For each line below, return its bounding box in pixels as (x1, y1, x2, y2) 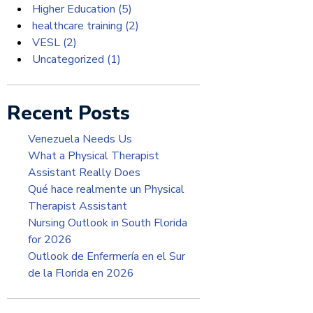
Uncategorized (29, 52, 107, 67)
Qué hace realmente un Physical (28, 182, 184, 197)
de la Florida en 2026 (28, 265, 134, 281)
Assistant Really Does (28, 165, 140, 180)
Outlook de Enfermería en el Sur (28, 249, 185, 264)
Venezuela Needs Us (28, 131, 132, 147)
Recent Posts (7, 100, 130, 126)
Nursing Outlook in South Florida (28, 215, 187, 231)
